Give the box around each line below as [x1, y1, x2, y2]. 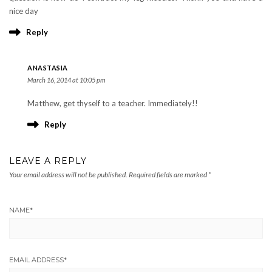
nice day [9, 6, 38, 16]
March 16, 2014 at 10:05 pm [27, 76, 106, 84]
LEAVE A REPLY [9, 155, 87, 167]
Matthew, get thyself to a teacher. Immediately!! [27, 98, 198, 109]
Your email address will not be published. [9, 170, 127, 180]
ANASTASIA [27, 64, 68, 72]
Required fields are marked [129, 170, 208, 180]
